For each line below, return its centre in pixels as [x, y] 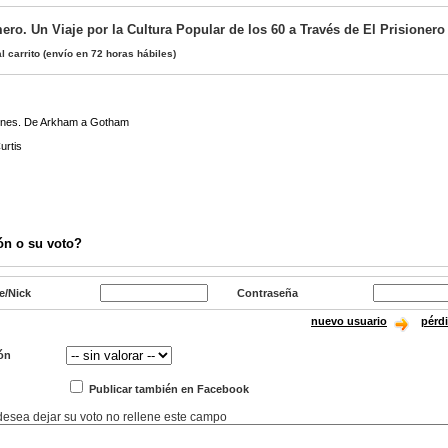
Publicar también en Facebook [167, 389]
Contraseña [267, 293]
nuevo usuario [349, 321]
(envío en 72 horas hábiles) [108, 53]
